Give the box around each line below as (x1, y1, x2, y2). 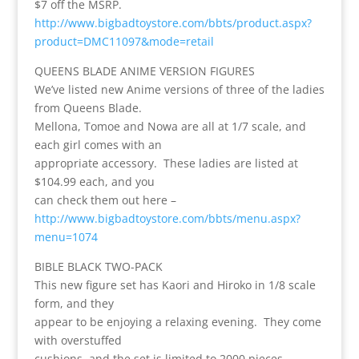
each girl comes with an (34, 136, 162, 152)
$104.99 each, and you (34, 173, 155, 189)
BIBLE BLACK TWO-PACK (34, 258, 163, 274)
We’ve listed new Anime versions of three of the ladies (34, 81, 325, 97)
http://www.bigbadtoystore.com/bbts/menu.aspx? (34, 210, 301, 226)
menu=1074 (34, 228, 98, 244)
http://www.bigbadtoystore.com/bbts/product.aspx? (34, 14, 312, 30)
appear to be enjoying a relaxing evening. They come (34, 313, 321, 329)
